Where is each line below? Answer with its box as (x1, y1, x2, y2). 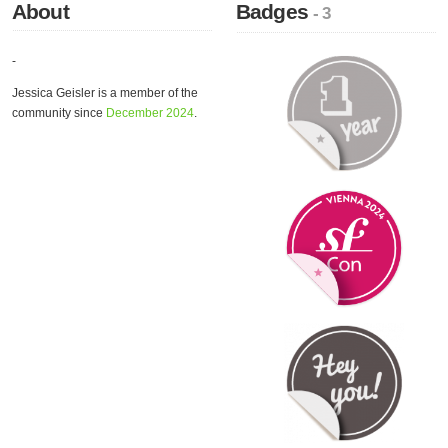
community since (12, 106, 106, 120)
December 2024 (106, 106, 194, 120)
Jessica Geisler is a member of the (12, 86, 198, 100)
